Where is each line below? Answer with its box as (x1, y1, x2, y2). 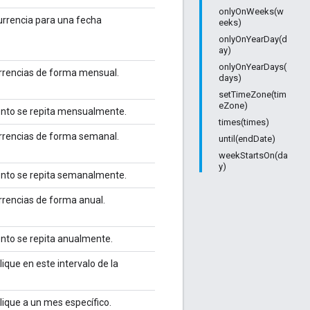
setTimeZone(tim (219, 89, 286, 100)
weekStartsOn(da (219, 150, 288, 161)
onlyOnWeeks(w (219, 6, 284, 17)
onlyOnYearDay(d (219, 34, 287, 44)
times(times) (219, 117, 269, 127)
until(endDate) (219, 134, 275, 144)
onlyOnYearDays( (219, 62, 286, 72)
